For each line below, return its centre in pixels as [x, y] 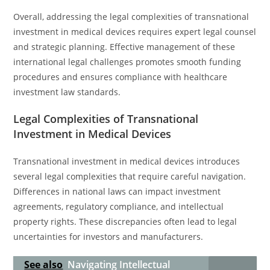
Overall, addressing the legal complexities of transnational [131, 17]
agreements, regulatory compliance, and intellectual [119, 206]
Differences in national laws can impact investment [117, 191]
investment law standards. [67, 92]
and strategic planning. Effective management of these [124, 47]
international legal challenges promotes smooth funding [127, 62]
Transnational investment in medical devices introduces [127, 161]
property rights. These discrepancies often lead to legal [125, 221]
